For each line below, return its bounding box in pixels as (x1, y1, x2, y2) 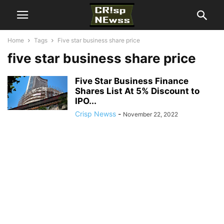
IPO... (75, 96, 96, 106)
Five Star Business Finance (75, 76, 188, 86)
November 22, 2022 (123, 110, 178, 118)
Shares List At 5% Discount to (75, 86, 199, 96)
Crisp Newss (75, 109, 116, 118)
